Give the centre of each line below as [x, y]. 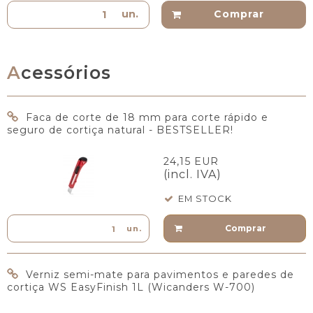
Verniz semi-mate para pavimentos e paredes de [160, 275]
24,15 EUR [191, 162]
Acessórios [66, 72]
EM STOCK [205, 199]
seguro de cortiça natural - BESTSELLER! [120, 130]
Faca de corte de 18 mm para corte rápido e [147, 118]
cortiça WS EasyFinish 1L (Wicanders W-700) [131, 287]
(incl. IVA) [192, 175]
